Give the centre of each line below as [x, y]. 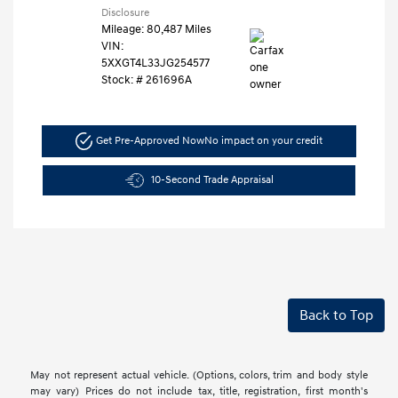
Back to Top [336, 315]
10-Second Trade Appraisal [212, 179]
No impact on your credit [264, 140]
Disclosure [125, 13]
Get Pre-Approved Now [151, 140]
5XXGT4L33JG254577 [155, 64]
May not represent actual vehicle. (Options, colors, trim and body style [199, 375]
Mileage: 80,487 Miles [156, 30]
